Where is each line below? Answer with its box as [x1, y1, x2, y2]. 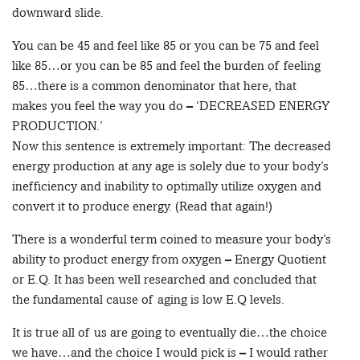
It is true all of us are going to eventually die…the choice [12, 325, 327, 341]
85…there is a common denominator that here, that [12, 78, 297, 94]
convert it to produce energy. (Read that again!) [12, 198, 272, 215]
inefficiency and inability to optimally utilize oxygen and [12, 178, 321, 194]
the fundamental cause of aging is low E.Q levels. [12, 292, 284, 308]
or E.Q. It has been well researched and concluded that [12, 272, 317, 288]
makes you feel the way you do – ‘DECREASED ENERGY [12, 98, 330, 114]
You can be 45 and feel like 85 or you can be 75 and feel [12, 38, 319, 54]
